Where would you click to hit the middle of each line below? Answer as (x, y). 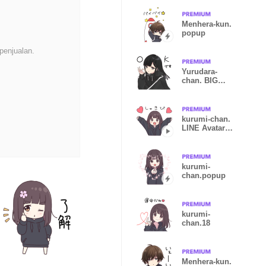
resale (193, 137)
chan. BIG (200, 80)
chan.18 (196, 223)
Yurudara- (199, 72)
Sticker (194, 89)
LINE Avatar (203, 128)
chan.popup (204, 175)
